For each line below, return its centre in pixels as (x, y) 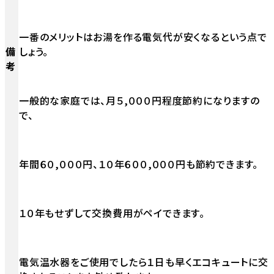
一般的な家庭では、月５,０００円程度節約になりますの (139, 101)
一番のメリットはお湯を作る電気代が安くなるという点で (143, 37)
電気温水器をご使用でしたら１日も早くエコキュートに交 (144, 262)
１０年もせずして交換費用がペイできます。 (112, 213)
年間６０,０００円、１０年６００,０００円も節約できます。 (139, 164)
